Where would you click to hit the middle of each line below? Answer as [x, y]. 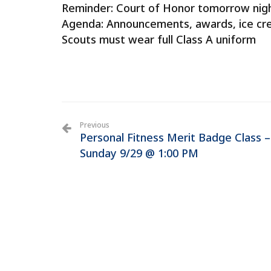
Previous [95, 125]
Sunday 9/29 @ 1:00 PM [139, 153]
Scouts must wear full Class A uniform [159, 39]
